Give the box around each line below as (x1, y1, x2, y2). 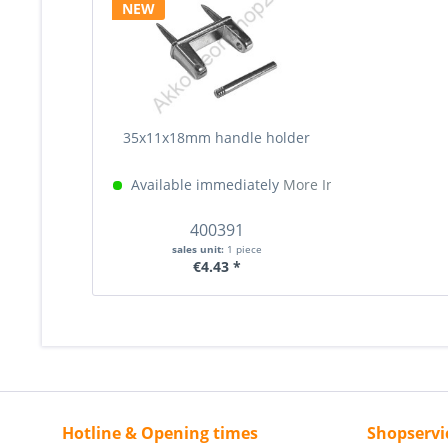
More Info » (283, 175, 359, 194)
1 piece (226, 242, 262, 256)
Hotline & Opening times (62, 422, 258, 444)
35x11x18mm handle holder (123, 128, 311, 147)
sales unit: (171, 242, 227, 256)
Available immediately (127, 175, 283, 194)
